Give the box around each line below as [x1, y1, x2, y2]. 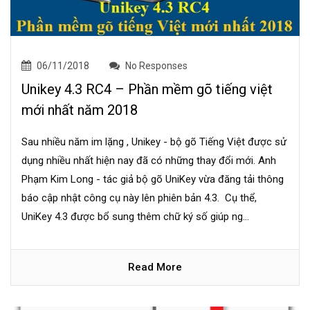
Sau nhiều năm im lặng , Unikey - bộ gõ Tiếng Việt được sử [21, 136, 286, 149]
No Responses [123, 60, 188, 72]
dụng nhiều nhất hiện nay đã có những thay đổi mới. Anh [21, 154, 276, 167]
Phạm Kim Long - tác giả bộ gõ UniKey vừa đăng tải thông [21, 173, 284, 186]
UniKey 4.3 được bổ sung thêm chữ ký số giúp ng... [21, 210, 249, 224]
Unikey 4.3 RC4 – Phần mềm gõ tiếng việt [21, 81, 273, 98]
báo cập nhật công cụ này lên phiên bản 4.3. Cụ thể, [21, 192, 257, 205]
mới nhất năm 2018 [21, 102, 138, 119]
